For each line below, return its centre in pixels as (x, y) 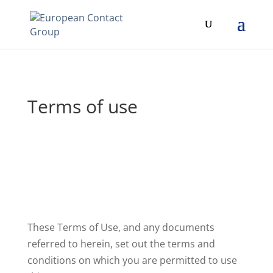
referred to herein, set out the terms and (121, 244)
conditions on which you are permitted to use (132, 260)
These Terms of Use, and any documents (121, 227)
